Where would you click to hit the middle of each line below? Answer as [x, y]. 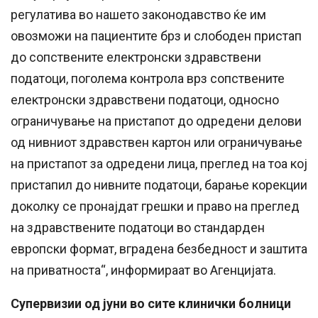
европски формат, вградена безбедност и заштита [159, 249]
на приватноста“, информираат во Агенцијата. [143, 270]
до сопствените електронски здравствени [136, 57]
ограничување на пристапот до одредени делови [156, 121]
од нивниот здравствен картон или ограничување [157, 143]
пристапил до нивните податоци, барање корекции [159, 185]
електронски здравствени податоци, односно [145, 100]
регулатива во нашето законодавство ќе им [138, 15]
